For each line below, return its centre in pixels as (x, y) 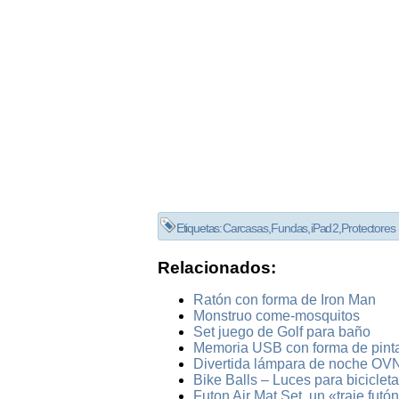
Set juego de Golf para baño (282, 331)
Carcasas (245, 228)
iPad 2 (324, 228)
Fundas (289, 228)
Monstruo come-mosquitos (277, 315)
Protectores (368, 228)
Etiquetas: (199, 228)
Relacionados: (217, 267)
